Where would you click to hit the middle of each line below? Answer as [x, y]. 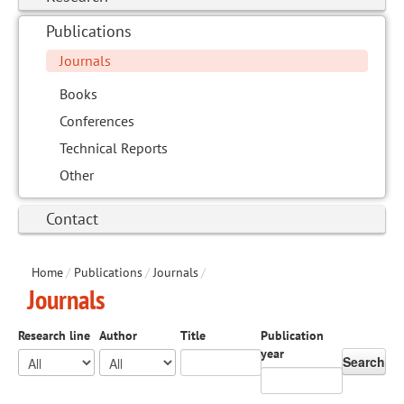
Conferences [97, 121]
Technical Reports [114, 148]
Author [118, 336]
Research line [54, 336]
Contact [72, 219]
